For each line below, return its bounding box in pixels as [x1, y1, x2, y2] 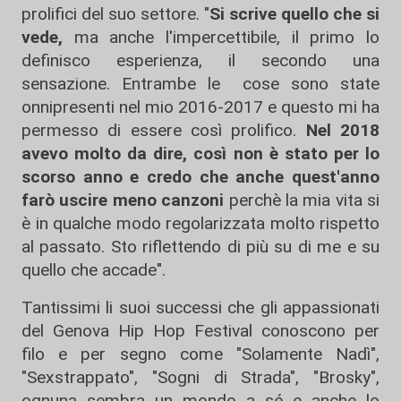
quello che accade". [21, 260, 166, 280]
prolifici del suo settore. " [21, 4, 209, 24]
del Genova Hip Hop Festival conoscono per [21, 320, 380, 341]
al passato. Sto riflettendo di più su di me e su [21, 236, 380, 257]
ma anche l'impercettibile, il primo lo [63, 27, 380, 47]
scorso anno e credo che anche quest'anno [21, 166, 380, 187]
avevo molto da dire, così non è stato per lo [21, 143, 380, 164]
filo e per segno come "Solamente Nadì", [21, 344, 380, 364]
